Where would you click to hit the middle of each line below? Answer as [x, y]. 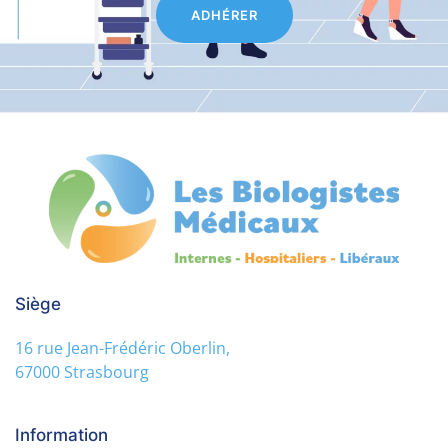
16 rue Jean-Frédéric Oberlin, [122, 347]
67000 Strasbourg [82, 371]
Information [61, 434]
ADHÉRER [224, 14]
